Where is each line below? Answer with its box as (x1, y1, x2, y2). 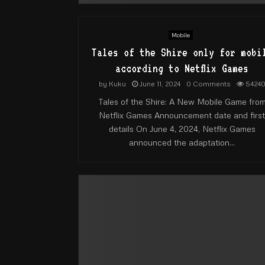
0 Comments (186, 79, 231, 88)
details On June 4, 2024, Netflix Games (108, 123, 256, 134)
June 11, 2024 (139, 79, 180, 88)
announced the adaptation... (129, 137, 235, 147)
